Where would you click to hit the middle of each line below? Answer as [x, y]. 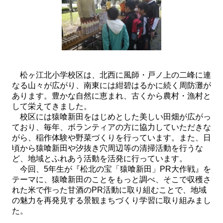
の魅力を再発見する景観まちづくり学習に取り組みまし [111, 200]
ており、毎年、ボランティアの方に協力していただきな [111, 127]
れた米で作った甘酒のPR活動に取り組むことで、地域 [109, 190]
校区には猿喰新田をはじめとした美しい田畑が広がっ [111, 117]
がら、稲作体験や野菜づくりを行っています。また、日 [111, 138]
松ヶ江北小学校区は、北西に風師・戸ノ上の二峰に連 [111, 75]
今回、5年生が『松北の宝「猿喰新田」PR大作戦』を [111, 169]
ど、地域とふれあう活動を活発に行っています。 [100, 159]
